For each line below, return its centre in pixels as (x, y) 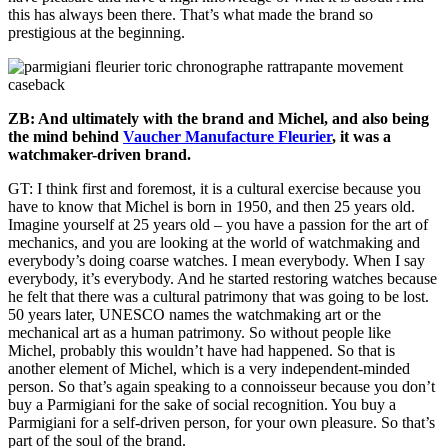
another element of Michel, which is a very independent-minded (209, 369)
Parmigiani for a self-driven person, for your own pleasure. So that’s (221, 423)
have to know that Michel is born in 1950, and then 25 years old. (211, 207)
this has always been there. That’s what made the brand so (190, 15)
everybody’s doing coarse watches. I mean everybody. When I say (216, 261)
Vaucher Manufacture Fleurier (227, 137)
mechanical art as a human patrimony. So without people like (199, 333)
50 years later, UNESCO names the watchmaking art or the (194, 315)
